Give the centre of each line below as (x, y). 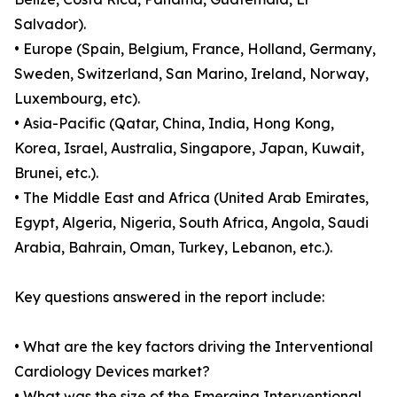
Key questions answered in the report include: (169, 297)
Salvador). (50, 24)
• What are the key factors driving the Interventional (194, 347)
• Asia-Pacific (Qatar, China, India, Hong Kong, (174, 124)
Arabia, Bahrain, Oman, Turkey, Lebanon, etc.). (173, 248)
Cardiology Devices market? (112, 372)
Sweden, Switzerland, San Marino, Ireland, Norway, (191, 74)
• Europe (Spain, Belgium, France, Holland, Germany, (195, 49)
